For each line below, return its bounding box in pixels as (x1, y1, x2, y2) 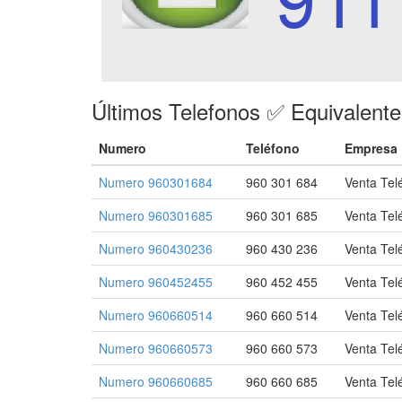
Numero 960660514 (99, 306, 213, 324)
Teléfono (246, 139, 300, 157)
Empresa (345, 139, 398, 157)
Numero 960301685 (99, 206, 213, 224)
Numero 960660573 (99, 339, 213, 357)
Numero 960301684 (99, 173, 213, 191)
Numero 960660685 (99, 372, 213, 390)
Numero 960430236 (99, 240, 213, 258)
